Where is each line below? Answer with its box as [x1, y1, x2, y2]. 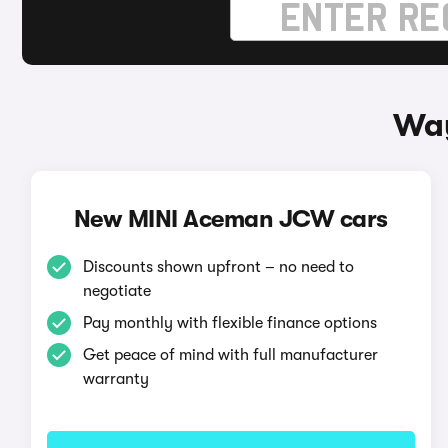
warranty [82, 370, 149, 388]
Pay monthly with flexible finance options [82, 314, 377, 332]
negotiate [82, 282, 151, 300]
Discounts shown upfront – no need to [82, 258, 354, 276]
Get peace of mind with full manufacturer [82, 346, 378, 364]
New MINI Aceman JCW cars [73, 205, 388, 233]
